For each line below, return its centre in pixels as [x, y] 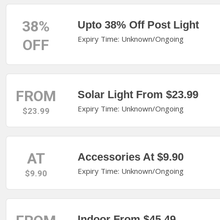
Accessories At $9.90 [130, 157]
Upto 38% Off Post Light [138, 25]
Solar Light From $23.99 [138, 95]
